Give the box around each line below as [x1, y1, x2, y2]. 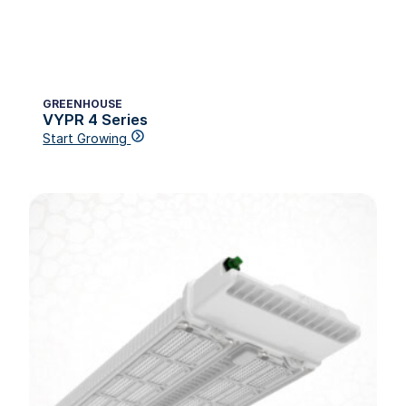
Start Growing [43, 130, 131, 146]
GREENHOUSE [43, 96, 123, 111]
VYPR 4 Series [43, 110, 149, 129]
